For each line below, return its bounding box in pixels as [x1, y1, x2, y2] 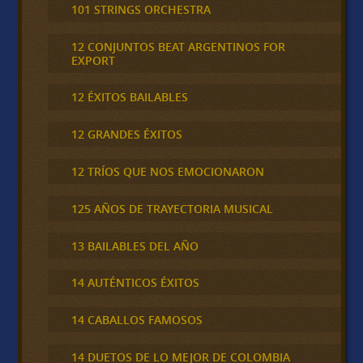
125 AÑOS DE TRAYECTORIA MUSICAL [70, 200, 273, 216]
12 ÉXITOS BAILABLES [70, 89, 188, 105]
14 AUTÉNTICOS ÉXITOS [70, 275, 199, 291]
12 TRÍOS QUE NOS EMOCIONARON [70, 163, 264, 179]
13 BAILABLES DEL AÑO [70, 237, 199, 254]
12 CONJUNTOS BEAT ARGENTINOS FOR [70, 38, 285, 54]
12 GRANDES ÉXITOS [70, 126, 182, 143]
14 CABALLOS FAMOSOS [70, 312, 203, 328]
